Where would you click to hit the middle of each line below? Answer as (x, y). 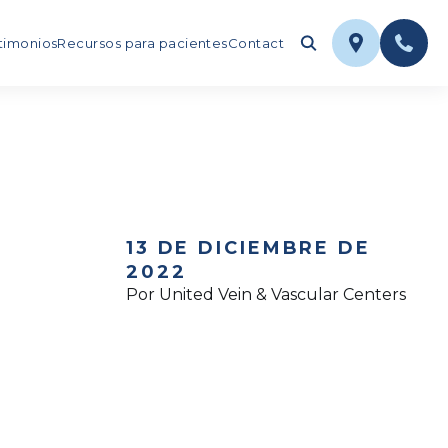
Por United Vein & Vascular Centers (265, 294)
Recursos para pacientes (142, 43)
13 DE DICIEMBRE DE (248, 248)
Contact (255, 43)
